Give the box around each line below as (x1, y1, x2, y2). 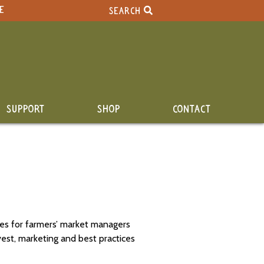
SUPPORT (6, 104, 45, 115)
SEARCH (108, 6, 144, 16)
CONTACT (173, 104, 212, 115)
